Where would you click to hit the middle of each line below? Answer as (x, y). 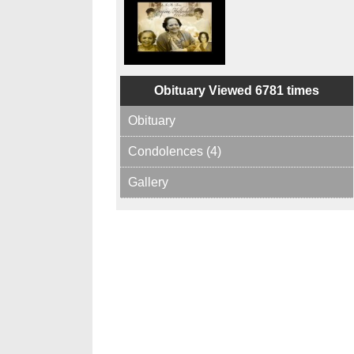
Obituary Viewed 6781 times (237, 90)
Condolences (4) (175, 151)
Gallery (148, 182)
